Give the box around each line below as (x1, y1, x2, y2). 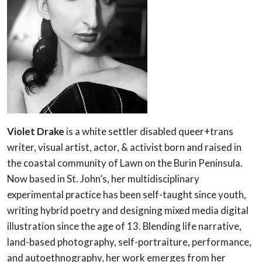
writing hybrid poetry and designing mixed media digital (7, 204, 249, 216)
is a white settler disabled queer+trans (64, 125, 233, 137)
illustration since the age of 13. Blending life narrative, (7, 219, 242, 232)
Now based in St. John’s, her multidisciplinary (7, 172, 199, 185)
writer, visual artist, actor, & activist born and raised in (7, 140, 242, 153)
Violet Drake (7, 125, 64, 137)
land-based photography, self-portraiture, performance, (7, 235, 251, 248)
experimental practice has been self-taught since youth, (7, 188, 246, 201)
